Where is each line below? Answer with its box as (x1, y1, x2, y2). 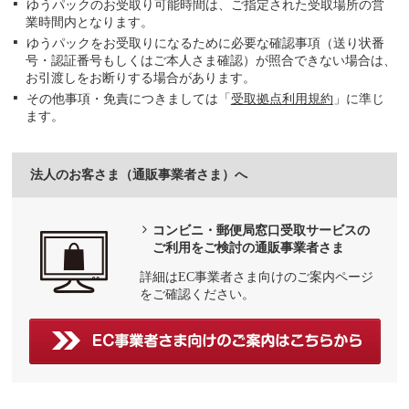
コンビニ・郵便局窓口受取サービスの (152, 222, 371, 237)
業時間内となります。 (25, 14, 153, 29)
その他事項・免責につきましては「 (26, 91, 231, 107)
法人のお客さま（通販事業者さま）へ (30, 167, 248, 183)
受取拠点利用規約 (230, 91, 333, 107)
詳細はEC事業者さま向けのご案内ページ (139, 268, 373, 284)
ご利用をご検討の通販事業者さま (152, 239, 345, 255)
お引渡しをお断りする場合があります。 (25, 70, 256, 86)
